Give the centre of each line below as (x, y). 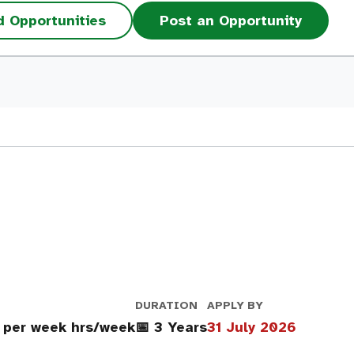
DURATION (166, 305)
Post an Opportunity (231, 21)
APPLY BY (235, 305)
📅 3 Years (171, 327)
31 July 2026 (252, 327)
